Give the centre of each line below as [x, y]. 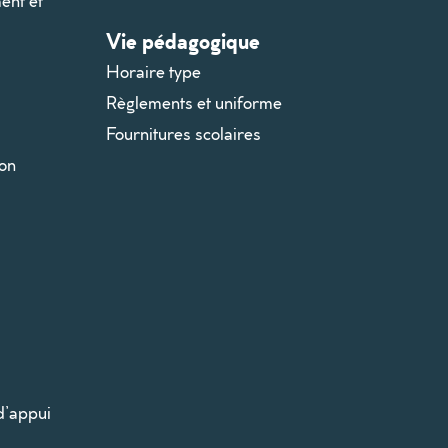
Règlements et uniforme [193, 102]
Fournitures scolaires [183, 133]
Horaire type [153, 71]
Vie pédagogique [182, 40]
